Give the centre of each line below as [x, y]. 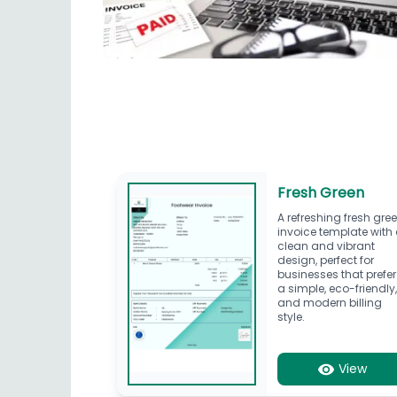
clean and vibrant [327, 245]
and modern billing [330, 302]
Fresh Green [321, 192]
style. [292, 316]
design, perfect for [326, 260]
